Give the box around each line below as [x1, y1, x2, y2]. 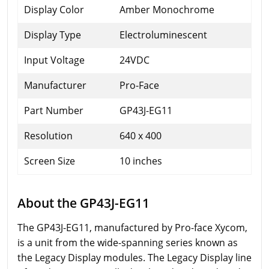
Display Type [24, 28, 81, 41]
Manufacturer [24, 78, 86, 92]
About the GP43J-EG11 [17, 193, 150, 211]
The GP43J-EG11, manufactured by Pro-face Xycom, [17, 220, 247, 234]
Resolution [24, 128, 73, 142]
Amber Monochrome [119, 2, 214, 16]
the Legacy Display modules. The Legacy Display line [17, 250, 252, 264]
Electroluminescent [119, 28, 207, 41]
